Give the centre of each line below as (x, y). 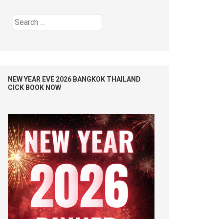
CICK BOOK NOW (35, 87)
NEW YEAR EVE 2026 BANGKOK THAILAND (75, 79)
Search (24, 20)
